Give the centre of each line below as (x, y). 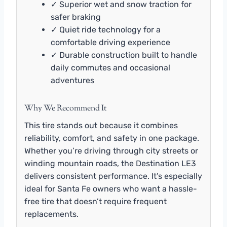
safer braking (76, 17)
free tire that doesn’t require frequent (96, 201)
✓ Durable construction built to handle (124, 55)
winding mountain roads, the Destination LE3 (110, 163)
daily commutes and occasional (110, 67)
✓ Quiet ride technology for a (106, 29)
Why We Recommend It (65, 108)
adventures (72, 80)
